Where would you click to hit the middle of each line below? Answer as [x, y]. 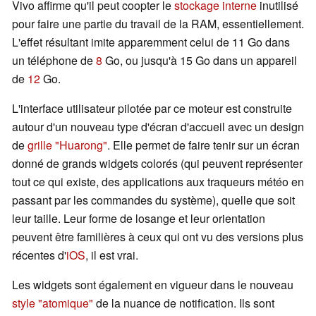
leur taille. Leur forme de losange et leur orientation [139, 219]
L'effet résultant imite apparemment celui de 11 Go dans [151, 42]
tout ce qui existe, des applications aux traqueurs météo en [158, 182]
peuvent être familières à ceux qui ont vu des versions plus [158, 237]
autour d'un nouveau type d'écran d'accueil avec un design [158, 127]
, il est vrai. [112, 255]
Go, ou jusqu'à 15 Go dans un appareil [200, 61]
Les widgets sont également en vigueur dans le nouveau [153, 285]
